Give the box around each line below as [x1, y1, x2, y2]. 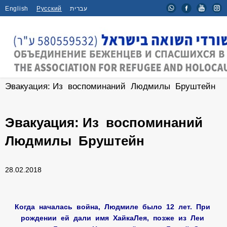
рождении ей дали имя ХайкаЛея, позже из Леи [21, 214, 206, 222]
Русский [36, 5, 62, 12]
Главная [5, 68, 37, 78]
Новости [45, 68, 78, 78]
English [5, 5, 29, 12]
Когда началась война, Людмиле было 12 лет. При [15, 203, 212, 211]
